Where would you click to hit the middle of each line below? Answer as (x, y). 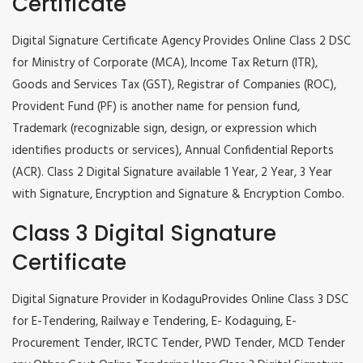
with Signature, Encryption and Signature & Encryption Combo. (178, 195)
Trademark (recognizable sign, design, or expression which (164, 129)
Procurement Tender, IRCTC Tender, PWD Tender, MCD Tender (179, 344)
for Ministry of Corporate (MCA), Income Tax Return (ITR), (165, 64)
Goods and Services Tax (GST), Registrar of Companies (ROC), (174, 85)
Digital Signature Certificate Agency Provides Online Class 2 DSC (181, 42)
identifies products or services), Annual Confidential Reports (173, 151)
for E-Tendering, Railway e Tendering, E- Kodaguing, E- (154, 322)
